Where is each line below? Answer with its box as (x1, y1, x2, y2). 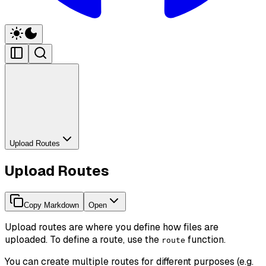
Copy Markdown (24, 200, 79, 210)
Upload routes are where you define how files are (5, 220, 218, 233)
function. (185, 233, 226, 246)
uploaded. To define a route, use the (5, 233, 161, 246)
